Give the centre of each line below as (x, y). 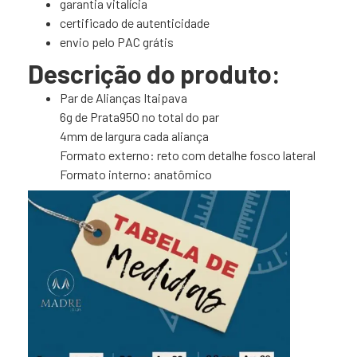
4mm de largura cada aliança (134, 136)
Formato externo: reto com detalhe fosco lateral (188, 155)
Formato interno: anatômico (136, 175)
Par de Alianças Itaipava (124, 98)
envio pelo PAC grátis (117, 42)
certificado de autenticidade (135, 23)
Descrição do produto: (154, 74)
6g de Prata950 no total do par (139, 117)
